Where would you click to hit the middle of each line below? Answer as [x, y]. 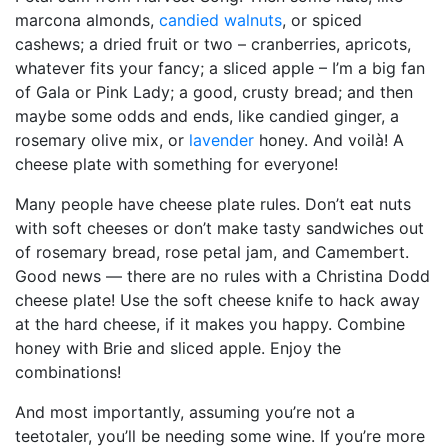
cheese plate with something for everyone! [176, 163]
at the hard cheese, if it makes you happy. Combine [210, 323]
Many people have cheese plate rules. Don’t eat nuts [213, 203]
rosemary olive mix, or [102, 139]
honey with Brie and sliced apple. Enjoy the [178, 347]
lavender [221, 139]
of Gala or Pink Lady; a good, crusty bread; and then [214, 91]
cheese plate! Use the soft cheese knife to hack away [217, 299]
